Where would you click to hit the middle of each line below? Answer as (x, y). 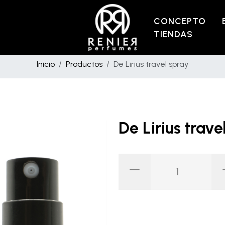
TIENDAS (173, 34)
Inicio (46, 64)
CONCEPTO (180, 21)
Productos (84, 64)
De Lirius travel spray (151, 64)
